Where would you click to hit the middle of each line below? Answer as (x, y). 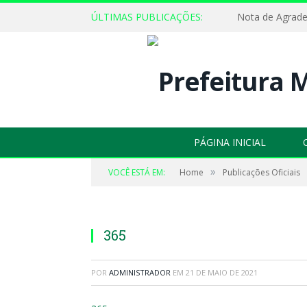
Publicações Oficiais (261, 172)
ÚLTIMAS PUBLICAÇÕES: (147, 17)
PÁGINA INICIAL (230, 142)
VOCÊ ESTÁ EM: (137, 172)
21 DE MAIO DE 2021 (222, 272)
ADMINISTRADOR (140, 272)
